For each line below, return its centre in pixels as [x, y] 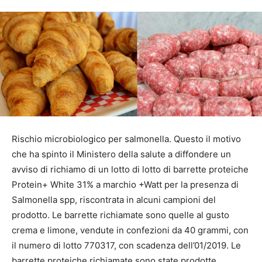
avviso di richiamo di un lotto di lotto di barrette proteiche [130, 169]
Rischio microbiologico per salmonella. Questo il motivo [126, 139]
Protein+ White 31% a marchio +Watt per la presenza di [125, 185]
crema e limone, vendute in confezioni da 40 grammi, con [130, 230]
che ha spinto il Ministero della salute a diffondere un [121, 154]
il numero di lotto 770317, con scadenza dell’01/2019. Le [126, 245]
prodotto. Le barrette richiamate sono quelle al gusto [120, 215]
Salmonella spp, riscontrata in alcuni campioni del [114, 200]
